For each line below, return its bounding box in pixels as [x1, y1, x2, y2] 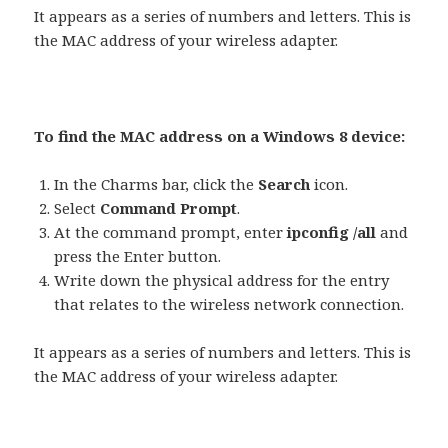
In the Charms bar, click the [54, 174, 259, 195]
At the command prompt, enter [54, 222, 288, 243]
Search [258, 174, 315, 195]
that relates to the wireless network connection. [54, 294, 405, 315]
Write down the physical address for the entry [54, 270, 390, 291]
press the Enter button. [54, 246, 222, 267]
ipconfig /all [287, 222, 381, 243]
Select [54, 198, 101, 219]
